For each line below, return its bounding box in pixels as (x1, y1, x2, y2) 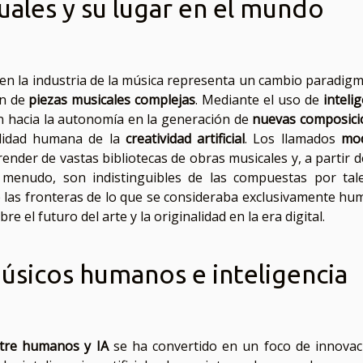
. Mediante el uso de (195, 91, 323, 109)
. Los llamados (245, 130, 342, 148)
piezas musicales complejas (28, 91, 196, 109)
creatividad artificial (125, 130, 246, 148)
